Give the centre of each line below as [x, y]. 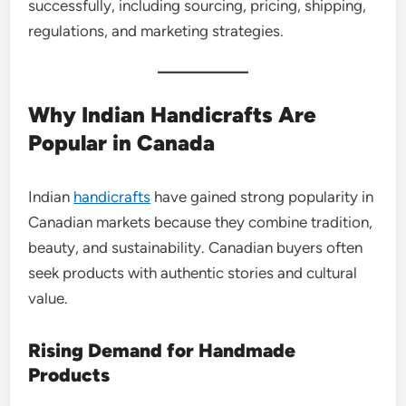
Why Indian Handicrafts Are [173, 114]
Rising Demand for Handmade [162, 350]
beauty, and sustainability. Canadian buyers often [196, 247]
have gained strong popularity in [262, 196]
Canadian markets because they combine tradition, [201, 222]
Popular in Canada [122, 142]
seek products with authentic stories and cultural [193, 272]
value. [48, 298]
